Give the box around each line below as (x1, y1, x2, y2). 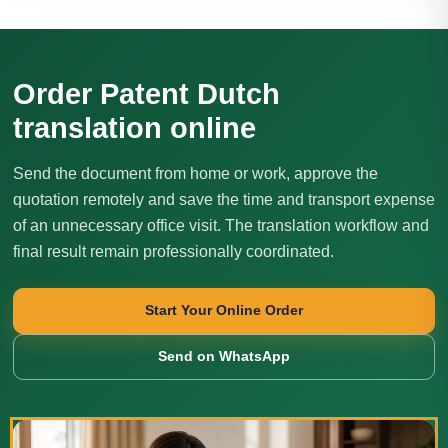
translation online (13, 111, 256, 144)
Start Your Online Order (145, 302, 303, 318)
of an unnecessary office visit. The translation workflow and (13, 216, 429, 234)
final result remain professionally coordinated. (13, 242, 334, 260)
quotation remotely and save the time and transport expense (13, 190, 435, 208)
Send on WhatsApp (158, 348, 290, 364)
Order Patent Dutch (13, 77, 280, 110)
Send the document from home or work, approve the (13, 164, 378, 182)
